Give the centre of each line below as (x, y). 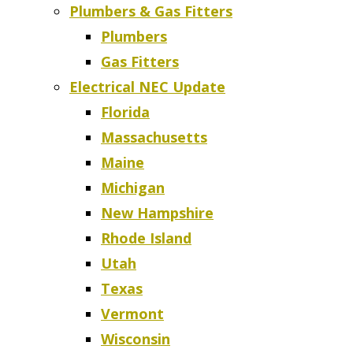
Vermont (132, 314)
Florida (125, 112)
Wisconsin (136, 339)
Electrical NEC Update (147, 87)
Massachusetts (154, 137)
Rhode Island (146, 238)
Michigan (133, 188)
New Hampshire (157, 213)
